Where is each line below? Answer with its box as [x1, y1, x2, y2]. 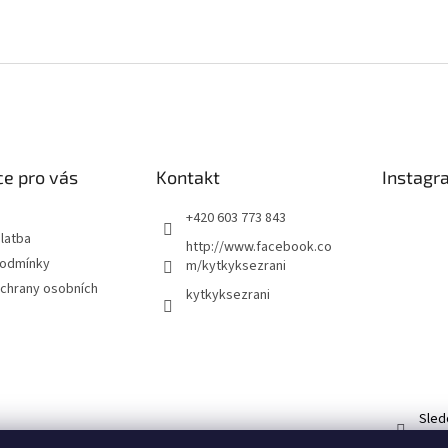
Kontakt [155, 166, 220, 189]
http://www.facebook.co [185, 237, 332, 258]
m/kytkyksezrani [185, 256, 286, 277]
